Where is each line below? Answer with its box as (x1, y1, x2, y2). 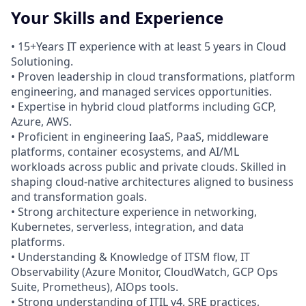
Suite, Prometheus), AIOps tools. (11, 279, 178, 295)
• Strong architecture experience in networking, (11, 204, 257, 220)
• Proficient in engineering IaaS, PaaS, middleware (11, 129, 268, 145)
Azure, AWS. (11, 114, 72, 130)
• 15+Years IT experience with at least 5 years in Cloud (11, 39, 286, 55)
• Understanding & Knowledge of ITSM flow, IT (11, 249, 250, 265)
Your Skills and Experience (11, 6, 223, 29)
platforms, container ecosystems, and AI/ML (11, 144, 239, 160)
